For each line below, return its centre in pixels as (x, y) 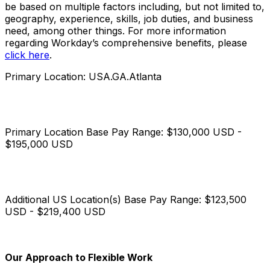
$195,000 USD (39, 144)
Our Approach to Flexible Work (79, 257)
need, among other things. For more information (115, 30)
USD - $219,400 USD (55, 211)
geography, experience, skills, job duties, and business (129, 18)
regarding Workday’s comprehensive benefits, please (126, 42)
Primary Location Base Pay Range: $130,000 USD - (123, 132)
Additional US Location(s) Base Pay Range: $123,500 (126, 199)
